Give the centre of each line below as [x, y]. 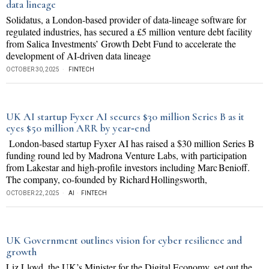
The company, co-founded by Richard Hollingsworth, [107, 179]
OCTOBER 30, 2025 [33, 69]
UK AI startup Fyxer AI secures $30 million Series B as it [125, 117]
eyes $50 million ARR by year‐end [78, 128]
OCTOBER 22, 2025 [33, 193]
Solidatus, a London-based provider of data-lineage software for [126, 20]
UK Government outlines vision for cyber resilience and [124, 240]
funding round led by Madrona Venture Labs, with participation [126, 155]
